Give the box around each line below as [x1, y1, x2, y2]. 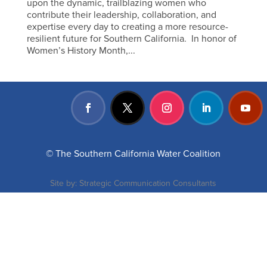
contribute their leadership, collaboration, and [26, 8, 216, 21]
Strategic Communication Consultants [79, 178, 217, 189]
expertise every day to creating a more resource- [26, 20, 228, 33]
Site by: [50, 178, 80, 189]
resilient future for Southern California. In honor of [26, 32, 237, 45]
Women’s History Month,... [26, 44, 135, 57]
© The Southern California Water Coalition [46, 148, 221, 160]
